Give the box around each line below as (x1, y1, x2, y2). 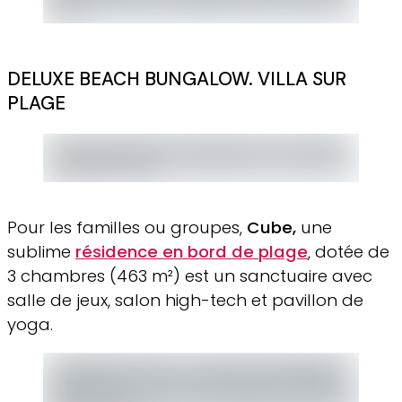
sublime (7, 240, 75, 263)
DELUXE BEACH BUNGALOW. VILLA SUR (7, 66, 346, 92)
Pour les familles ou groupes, (7, 215, 247, 239)
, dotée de (308, 240, 389, 263)
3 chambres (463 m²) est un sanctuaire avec (7, 264, 372, 287)
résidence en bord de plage (75, 240, 308, 263)
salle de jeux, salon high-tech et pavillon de (7, 288, 363, 311)
